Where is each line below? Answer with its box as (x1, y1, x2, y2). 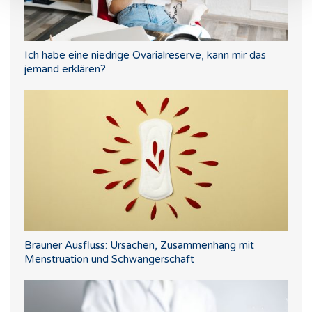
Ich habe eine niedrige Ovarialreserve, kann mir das (24, 48, 266, 61)
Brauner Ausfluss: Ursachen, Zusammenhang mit (24, 239, 254, 252)
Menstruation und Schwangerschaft (24, 253, 194, 266)
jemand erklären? (24, 62, 106, 75)
